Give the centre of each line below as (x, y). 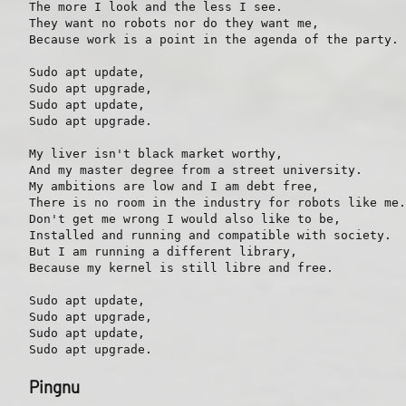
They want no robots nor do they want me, (174, 23)
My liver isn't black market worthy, (156, 153)
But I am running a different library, (163, 251)
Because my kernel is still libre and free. (181, 267)
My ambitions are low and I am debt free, (174, 186)
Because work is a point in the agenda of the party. (214, 39)
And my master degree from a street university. (196, 169)
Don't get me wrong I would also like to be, (185, 218)
